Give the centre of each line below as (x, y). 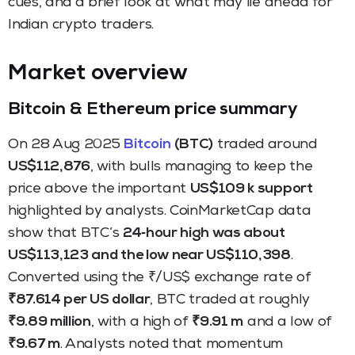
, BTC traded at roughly (230, 300)
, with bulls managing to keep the (201, 167)
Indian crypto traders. (81, 25)
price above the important (99, 189)
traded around (265, 145)
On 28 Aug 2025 (66, 145)
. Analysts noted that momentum (172, 344)
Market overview (98, 74)
